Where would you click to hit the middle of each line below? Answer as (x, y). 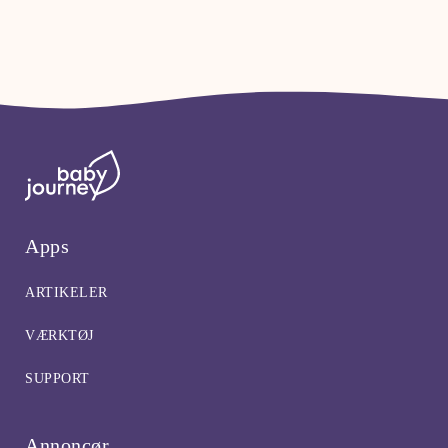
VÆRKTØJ (59, 336)
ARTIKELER (67, 293)
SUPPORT (57, 379)
